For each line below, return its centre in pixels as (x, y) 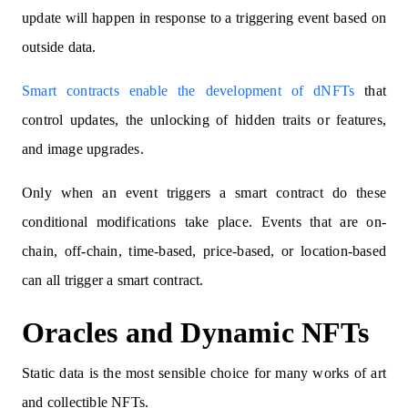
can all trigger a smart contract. (113, 280)
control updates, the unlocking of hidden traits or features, (204, 120)
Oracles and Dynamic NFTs (195, 332)
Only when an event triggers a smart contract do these (204, 193)
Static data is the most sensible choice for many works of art (204, 373)
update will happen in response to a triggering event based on (204, 18)
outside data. (59, 47)
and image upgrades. (83, 149)
